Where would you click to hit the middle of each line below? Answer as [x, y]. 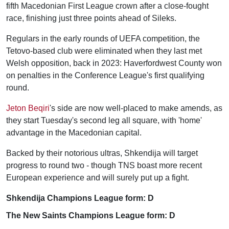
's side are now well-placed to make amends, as [136, 108]
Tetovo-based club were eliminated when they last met [104, 51]
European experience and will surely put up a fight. [98, 177]
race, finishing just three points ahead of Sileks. [91, 18]
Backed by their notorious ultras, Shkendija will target [102, 153]
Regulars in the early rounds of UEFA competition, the [103, 38]
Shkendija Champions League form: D [80, 198]
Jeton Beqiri [28, 108]
